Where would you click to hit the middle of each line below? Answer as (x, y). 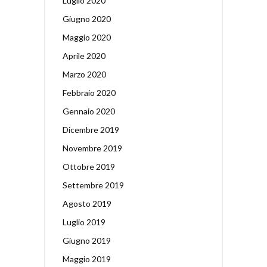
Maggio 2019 (87, 259)
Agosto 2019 (87, 203)
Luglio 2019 (84, 222)
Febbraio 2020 (89, 92)
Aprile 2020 (84, 55)
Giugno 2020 (87, 18)
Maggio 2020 (87, 37)
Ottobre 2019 (89, 166)
